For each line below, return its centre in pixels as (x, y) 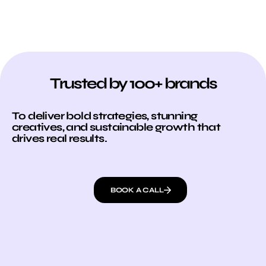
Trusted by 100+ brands (133, 84)
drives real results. (59, 139)
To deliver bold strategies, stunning (105, 116)
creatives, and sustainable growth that (116, 127)
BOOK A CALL (137, 190)
